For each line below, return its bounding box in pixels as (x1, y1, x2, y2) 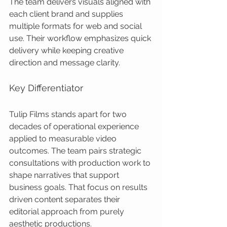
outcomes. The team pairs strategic (9, 146, 143, 156)
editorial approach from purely (9, 207, 126, 216)
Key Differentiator (9, 83, 83, 93)
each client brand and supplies (9, 9, 125, 19)
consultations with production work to (9, 158, 153, 168)
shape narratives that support (9, 170, 121, 180)
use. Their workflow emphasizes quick (9, 33, 153, 43)
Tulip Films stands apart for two (9, 109, 129, 119)
